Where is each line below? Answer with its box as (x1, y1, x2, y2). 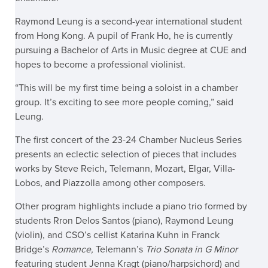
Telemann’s (93, 243, 145, 255)
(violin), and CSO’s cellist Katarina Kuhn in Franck (15, 229, 220, 241)
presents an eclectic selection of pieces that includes (15, 148, 236, 160)
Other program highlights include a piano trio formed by (15, 200, 247, 212)
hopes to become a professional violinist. (15, 58, 185, 71)
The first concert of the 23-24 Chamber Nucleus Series (15, 133, 242, 146)
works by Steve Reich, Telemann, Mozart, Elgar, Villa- (15, 162, 235, 175)
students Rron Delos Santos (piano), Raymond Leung (15, 214, 233, 227)
